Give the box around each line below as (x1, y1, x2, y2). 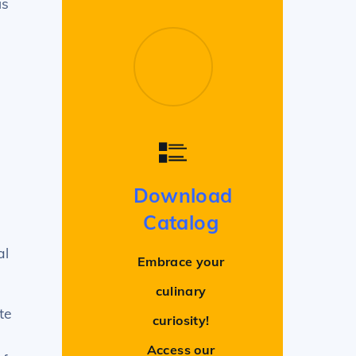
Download (133, 182, 233, 207)
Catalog (143, 209, 219, 234)
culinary (155, 283, 207, 300)
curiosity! (152, 312, 210, 329)
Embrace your (137, 253, 225, 270)
